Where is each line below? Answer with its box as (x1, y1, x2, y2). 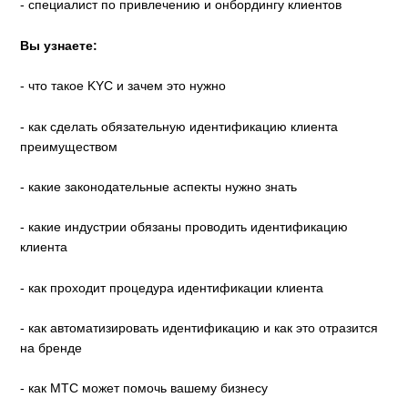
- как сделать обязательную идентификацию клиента (20, 118, 339, 134)
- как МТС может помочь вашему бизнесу (20, 381, 269, 396)
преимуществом (20, 138, 118, 154)
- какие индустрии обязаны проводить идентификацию (20, 219, 349, 235)
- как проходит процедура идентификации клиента (20, 280, 324, 295)
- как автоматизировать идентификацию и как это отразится (20, 321, 379, 336)
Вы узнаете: (20, 37, 98, 53)
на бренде (20, 341, 83, 356)
